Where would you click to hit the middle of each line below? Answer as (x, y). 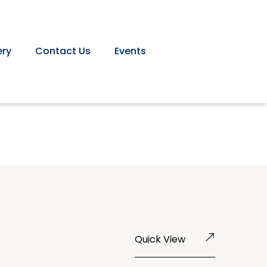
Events (130, 51)
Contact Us (63, 51)
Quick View (160, 239)
